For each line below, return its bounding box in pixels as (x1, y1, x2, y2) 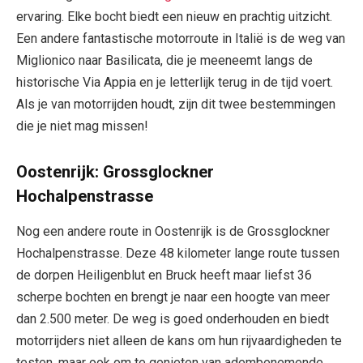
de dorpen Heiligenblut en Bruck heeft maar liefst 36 (16, 267, 312, 284)
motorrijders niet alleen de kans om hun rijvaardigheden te (16, 333, 342, 349)
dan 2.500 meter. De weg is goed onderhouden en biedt (16, 311, 329, 327)
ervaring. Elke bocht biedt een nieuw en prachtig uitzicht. (16, 9, 332, 25)
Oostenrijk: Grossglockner (16, 161, 214, 181)
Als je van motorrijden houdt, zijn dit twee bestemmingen (16, 96, 335, 113)
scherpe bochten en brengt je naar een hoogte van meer (16, 289, 330, 305)
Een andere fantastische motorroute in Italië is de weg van (16, 31, 345, 47)
